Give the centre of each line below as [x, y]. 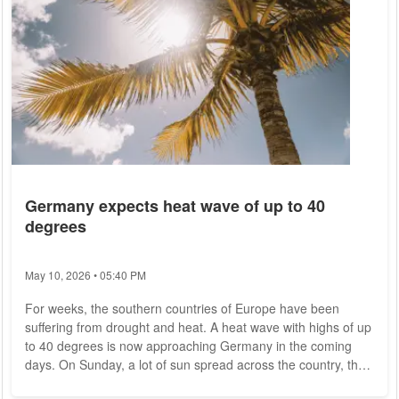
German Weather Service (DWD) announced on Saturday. [188, 383]
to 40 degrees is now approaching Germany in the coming [188, 346]
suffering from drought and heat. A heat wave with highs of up [198, 327]
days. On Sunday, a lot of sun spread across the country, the [195, 365]
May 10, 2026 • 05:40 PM [85, 275]
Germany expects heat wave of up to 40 [175, 206]
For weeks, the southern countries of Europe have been [182, 309]
